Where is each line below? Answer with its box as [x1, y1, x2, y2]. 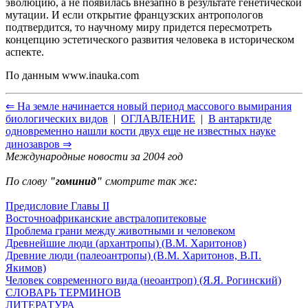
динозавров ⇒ [5, 137, 71, 150]
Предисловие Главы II [5, 199, 109, 212]
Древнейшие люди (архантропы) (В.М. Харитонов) [5, 236, 246, 249]
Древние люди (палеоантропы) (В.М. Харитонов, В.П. [5, 249, 261, 261]
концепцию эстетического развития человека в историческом [5, 33, 294, 45]
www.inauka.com [62, 69, 139, 81]
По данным [5, 69, 62, 81]
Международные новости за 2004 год [5, 150, 183, 162]
